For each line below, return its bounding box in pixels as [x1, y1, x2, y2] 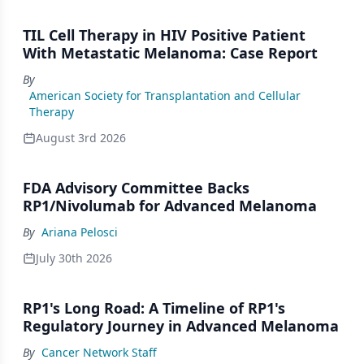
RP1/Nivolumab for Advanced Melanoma [23, 196, 317, 215]
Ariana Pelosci [41, 224, 118, 240]
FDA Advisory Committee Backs [23, 178, 249, 197]
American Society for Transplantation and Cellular [29, 88, 301, 103]
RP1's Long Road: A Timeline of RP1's [23, 298, 285, 318]
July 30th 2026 [36, 250, 112, 266]
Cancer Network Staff [41, 344, 157, 360]
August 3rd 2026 [36, 130, 126, 145]
